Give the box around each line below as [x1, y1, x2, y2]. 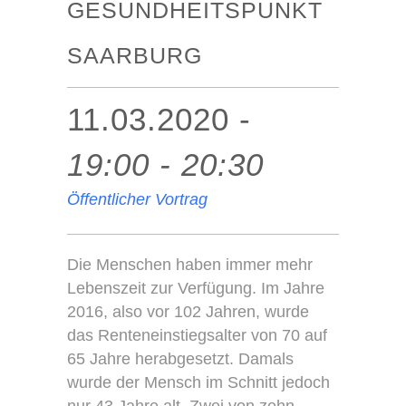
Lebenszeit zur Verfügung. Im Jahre [67, 279, 324, 297]
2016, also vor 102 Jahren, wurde [67, 303, 309, 321]
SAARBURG [67, 43, 202, 68]
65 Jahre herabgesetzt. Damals [67, 350, 294, 368]
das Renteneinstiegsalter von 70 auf [67, 326, 327, 344]
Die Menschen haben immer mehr [67, 256, 313, 274]
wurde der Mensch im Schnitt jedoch [67, 373, 330, 391]
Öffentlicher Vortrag [67, 190, 208, 208]
